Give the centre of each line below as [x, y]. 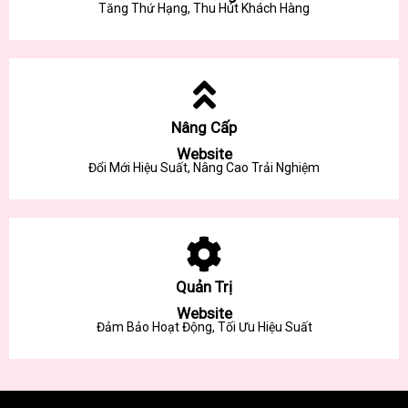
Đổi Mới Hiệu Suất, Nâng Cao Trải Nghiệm [204, 167]
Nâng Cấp [204, 127]
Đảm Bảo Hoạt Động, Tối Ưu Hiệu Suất [204, 326]
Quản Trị [204, 286]
